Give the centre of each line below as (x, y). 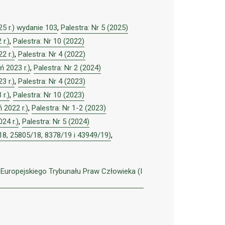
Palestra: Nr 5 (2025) (94, 27)
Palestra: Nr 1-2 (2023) (69, 108)
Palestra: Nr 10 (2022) (49, 41)
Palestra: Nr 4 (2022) (52, 54)
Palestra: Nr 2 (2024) (67, 68)
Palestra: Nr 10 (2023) (49, 95)
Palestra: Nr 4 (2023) (52, 81)
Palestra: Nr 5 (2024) (56, 122)
